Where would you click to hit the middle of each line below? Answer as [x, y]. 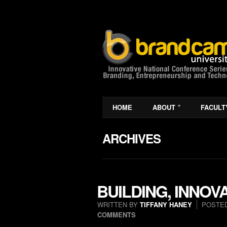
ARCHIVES [131, 138]
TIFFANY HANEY [166, 204]
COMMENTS [117, 215]
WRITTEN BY [119, 204]
